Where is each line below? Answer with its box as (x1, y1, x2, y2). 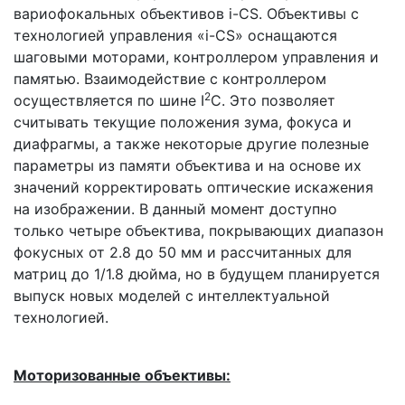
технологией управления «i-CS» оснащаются (14, 26, 337, 44)
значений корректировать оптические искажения (14, 178, 373, 196)
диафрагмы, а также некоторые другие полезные (14, 135, 369, 153)
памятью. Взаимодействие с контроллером (14, 70, 326, 88)
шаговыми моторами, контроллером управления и (14, 48, 379, 66)
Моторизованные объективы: (14, 366, 231, 384)
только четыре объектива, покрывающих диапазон (14, 221, 383, 240)
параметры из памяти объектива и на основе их (14, 156, 362, 174)
